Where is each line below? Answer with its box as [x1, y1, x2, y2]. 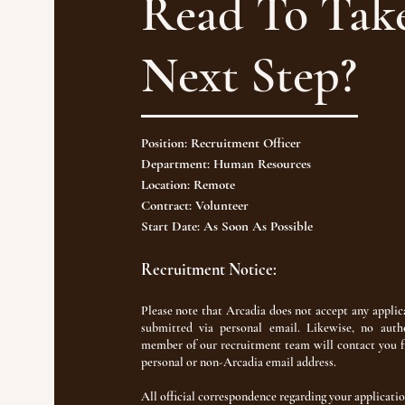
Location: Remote [140, 176, 235, 193]
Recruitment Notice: [140, 259, 277, 279]
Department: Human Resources [140, 155, 311, 172]
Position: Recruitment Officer [140, 135, 301, 151]
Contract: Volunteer [140, 197, 249, 213]
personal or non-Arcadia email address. [140, 354, 336, 370]
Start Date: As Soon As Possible [140, 218, 313, 234]
